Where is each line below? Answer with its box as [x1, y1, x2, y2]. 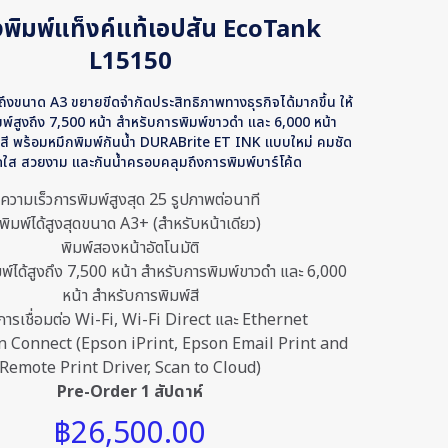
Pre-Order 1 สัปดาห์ [57, 380, 203, 404]
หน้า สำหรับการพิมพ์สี [61, 284, 199, 308]
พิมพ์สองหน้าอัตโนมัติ [61, 236, 199, 260]
